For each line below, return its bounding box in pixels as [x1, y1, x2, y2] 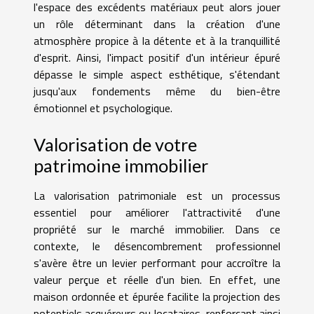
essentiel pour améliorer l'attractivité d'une [34, 204, 280, 221]
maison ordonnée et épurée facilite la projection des [34, 288, 280, 306]
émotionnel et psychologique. [34, 100, 172, 117]
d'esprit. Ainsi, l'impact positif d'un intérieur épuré [34, 49, 280, 67]
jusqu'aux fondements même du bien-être [34, 83, 280, 100]
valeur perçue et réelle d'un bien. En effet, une [34, 271, 280, 289]
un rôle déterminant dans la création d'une [34, 15, 280, 33]
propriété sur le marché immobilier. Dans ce [34, 221, 280, 238]
